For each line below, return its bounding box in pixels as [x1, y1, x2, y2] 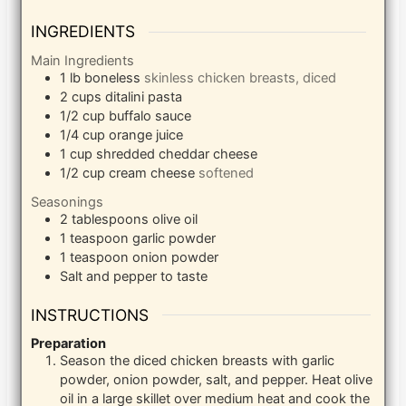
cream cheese [109, 164, 196, 181]
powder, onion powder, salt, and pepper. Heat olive [60, 372, 373, 389]
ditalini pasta [105, 88, 183, 105]
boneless [84, 69, 141, 86]
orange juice [109, 126, 184, 143]
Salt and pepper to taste [60, 267, 208, 285]
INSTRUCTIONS [31, 304, 150, 324]
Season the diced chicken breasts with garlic [60, 353, 335, 370]
